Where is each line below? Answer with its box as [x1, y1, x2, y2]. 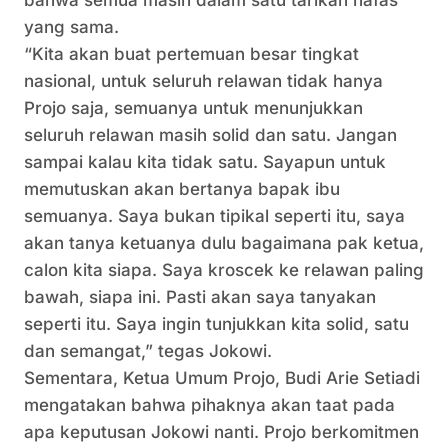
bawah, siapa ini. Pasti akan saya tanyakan [24, 287, 376, 307]
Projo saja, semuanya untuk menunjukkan [24, 98, 363, 118]
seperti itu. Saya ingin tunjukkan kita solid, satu [24, 314, 409, 334]
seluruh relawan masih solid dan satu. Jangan [24, 125, 397, 145]
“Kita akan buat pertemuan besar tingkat [24, 44, 359, 64]
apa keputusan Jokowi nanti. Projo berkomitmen [24, 422, 419, 442]
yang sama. [24, 17, 119, 37]
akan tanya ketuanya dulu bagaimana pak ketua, [24, 233, 424, 253]
